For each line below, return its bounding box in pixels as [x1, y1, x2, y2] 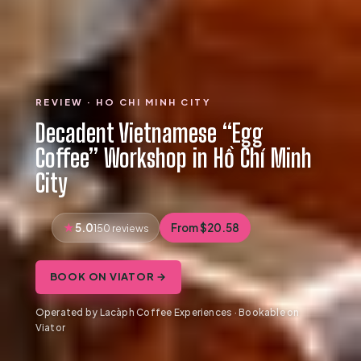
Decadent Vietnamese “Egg [35, 118, 263, 148]
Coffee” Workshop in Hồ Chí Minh [35, 143, 312, 173]
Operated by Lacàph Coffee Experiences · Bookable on [35, 306, 300, 319]
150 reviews [93, 221, 149, 234]
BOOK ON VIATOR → [49, 270, 168, 284]
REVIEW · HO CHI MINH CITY [35, 95, 212, 108]
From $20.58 [171, 220, 239, 234]
